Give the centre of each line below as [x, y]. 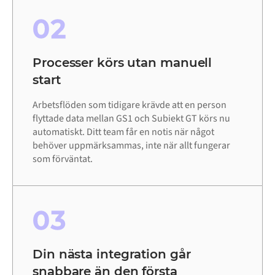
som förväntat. [63, 159]
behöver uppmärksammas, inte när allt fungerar [131, 146]
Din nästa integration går [112, 254]
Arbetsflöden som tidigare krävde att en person [130, 105]
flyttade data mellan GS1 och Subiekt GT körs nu [131, 119]
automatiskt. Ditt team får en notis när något [123, 132]
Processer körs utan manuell [122, 63]
